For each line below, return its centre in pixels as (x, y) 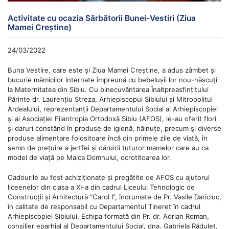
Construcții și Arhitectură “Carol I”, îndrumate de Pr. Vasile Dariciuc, (114, 197)
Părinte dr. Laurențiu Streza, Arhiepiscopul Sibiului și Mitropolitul (110, 99)
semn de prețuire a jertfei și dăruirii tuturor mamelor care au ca (108, 148)
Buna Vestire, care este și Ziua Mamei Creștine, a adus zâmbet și (112, 70)
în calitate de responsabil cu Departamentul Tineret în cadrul (104, 206)
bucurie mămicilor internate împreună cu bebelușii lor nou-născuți (112, 80)
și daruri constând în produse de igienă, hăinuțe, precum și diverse (114, 129)
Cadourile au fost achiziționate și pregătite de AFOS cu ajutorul (109, 177)
